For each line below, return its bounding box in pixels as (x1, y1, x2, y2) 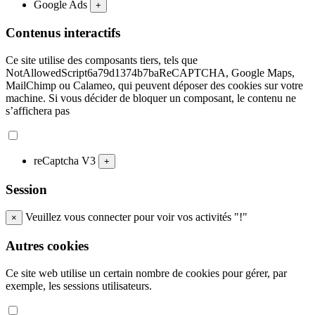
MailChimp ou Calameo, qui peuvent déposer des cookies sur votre (6, 79, 303, 92)
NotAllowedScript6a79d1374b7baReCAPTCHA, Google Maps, (6, 67, 295, 79)
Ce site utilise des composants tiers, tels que (6, 54, 198, 67)
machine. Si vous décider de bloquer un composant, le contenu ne (6, 92, 296, 105)
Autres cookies (6, 238, 89, 254)
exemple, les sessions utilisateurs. (6, 279, 152, 292)
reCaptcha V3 (34, 155, 98, 167)
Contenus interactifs (6, 25, 120, 41)
